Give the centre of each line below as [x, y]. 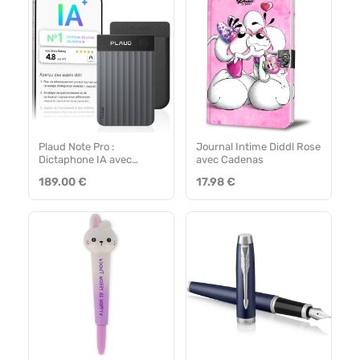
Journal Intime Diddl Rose [258, 146]
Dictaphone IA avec [85, 159]
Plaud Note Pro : [76, 146]
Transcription [71, 172]
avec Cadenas [230, 159]
